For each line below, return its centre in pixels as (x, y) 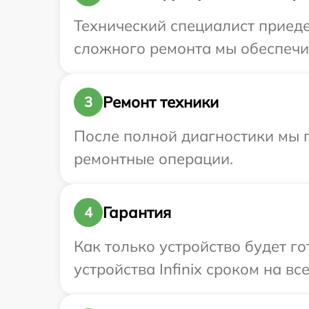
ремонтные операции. (153, 159)
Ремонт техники (161, 102)
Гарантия (137, 212)
